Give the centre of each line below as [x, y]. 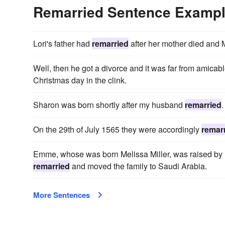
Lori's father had [63, 43]
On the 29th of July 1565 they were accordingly [117, 129]
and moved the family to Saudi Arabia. [138, 166]
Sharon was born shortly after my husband [109, 104]
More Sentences [62, 195]
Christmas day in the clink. [80, 80]
